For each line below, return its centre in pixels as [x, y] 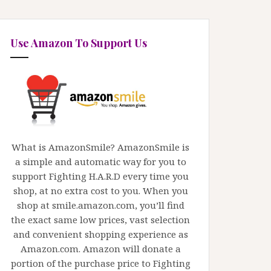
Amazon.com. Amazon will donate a [100, 249]
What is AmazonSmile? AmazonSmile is [100, 147]
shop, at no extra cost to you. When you [100, 191]
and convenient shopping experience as [100, 234]
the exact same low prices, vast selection [100, 220]
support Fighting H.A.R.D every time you [100, 176]
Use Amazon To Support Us [79, 43]
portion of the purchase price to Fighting [100, 263]
